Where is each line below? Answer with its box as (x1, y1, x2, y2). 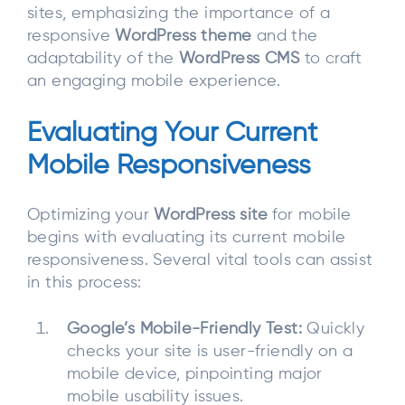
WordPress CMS (179, 51, 300, 68)
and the (251, 28, 318, 45)
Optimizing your (27, 206, 155, 223)
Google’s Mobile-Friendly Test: (67, 321, 302, 338)
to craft (299, 51, 363, 68)
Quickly (302, 321, 365, 338)
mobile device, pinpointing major (67, 366, 323, 383)
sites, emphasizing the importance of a (27, 5, 331, 23)
